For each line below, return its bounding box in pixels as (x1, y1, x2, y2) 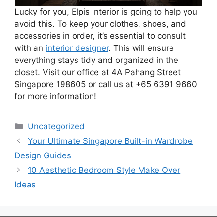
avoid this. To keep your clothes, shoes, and (15, 18, 186, 29)
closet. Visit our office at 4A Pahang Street (15, 67, 181, 77)
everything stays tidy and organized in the (15, 55, 178, 65)
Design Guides (15, 150, 71, 160)
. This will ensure (108, 43, 174, 53)
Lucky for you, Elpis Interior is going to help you (15, 6, 197, 16)
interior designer (46, 43, 108, 53)
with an (15, 43, 46, 53)
